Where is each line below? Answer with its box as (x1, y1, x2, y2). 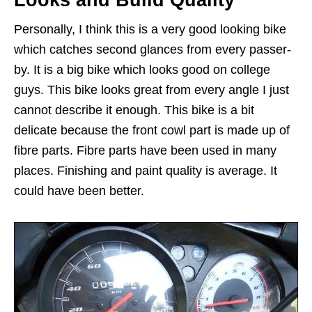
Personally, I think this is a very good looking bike (14, 22, 286, 36)
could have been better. (14, 183, 144, 198)
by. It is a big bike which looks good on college (14, 62, 270, 77)
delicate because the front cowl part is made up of (14, 123, 290, 137)
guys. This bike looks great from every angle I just (14, 82, 289, 97)
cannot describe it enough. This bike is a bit (14, 102, 254, 117)
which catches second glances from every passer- (14, 42, 291, 56)
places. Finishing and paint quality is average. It (14, 163, 277, 178)
